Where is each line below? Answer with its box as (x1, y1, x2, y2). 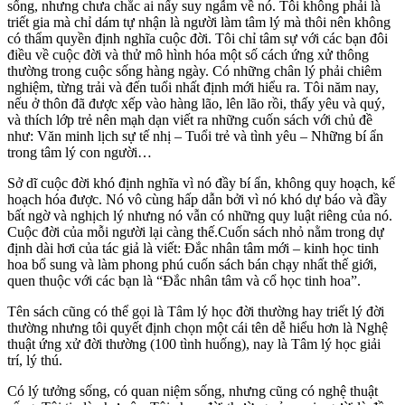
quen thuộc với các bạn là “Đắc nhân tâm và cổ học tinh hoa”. (7, 272, 361, 288)
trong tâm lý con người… (7, 144, 152, 160)
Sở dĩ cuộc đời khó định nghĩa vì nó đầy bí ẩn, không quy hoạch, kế (7, 174, 395, 191)
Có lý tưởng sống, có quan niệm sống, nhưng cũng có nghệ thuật (7, 382, 378, 399)
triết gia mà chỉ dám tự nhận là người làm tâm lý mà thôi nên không (7, 14, 391, 30)
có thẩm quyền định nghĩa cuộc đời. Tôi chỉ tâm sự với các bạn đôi (7, 30, 388, 46)
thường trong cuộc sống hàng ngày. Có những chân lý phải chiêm (7, 62, 381, 79)
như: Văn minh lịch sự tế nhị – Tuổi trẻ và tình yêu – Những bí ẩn (7, 127, 383, 144)
